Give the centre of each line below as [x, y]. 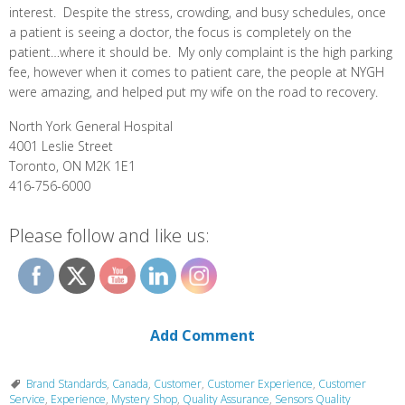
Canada [130, 384]
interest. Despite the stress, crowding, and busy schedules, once [198, 13]
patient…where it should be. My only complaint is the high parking [201, 52]
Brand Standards [66, 384]
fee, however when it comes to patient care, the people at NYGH [197, 72]
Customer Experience [260, 384]
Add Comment [202, 336]
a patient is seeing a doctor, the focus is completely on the [180, 33]
